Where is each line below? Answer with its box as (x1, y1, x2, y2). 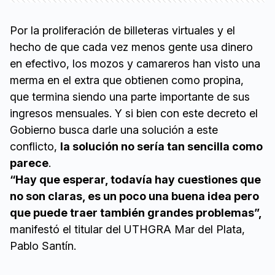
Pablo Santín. (10, 239, 76, 252)
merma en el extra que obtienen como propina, (10, 74, 244, 87)
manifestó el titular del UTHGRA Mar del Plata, (10, 223, 245, 236)
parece (10, 157, 48, 169)
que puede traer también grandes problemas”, (10, 206, 262, 219)
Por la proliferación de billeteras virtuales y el (10, 24, 235, 37)
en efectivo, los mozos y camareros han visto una (10, 57, 260, 70)
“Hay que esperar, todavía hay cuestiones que (10, 173, 261, 186)
